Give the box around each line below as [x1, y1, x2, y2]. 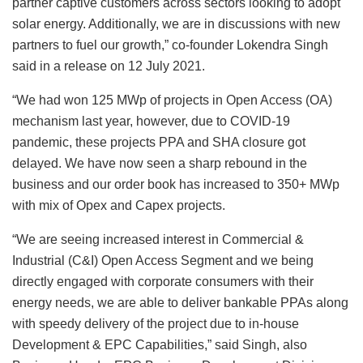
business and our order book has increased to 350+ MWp [12, 177, 340, 191]
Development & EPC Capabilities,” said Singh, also [12, 337, 307, 352]
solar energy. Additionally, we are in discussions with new [12, 16, 340, 31]
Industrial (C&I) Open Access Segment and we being [12, 253, 314, 267]
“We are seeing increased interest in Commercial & [12, 232, 304, 246]
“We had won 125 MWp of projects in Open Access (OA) [12, 92, 332, 107]
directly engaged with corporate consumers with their [12, 274, 314, 288]
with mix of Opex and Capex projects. [12, 198, 225, 212]
